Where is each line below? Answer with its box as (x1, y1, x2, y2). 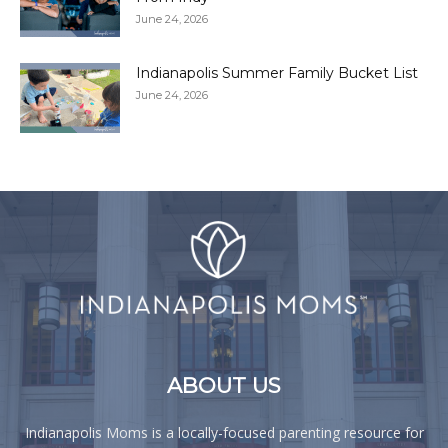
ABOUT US (167, 372, 281, 398)
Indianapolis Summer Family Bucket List (136, 64, 418, 83)
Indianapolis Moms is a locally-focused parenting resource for (24, 422, 424, 442)
